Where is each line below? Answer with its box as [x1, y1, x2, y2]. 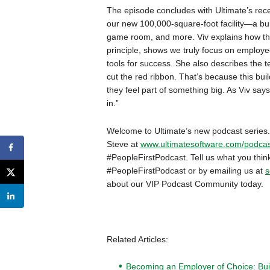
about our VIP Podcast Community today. [106, 179, 263, 189]
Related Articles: [106, 234, 168, 244]
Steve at [106, 139, 140, 149]
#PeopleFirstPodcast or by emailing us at [106, 166, 265, 175]
